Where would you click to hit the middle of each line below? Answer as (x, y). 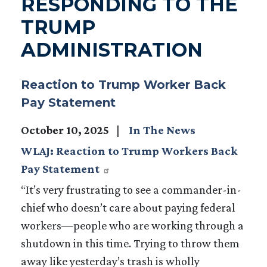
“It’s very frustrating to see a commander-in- (131, 189)
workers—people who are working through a (132, 225)
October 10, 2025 (66, 130)
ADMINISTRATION (112, 49)
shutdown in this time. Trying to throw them (130, 243)
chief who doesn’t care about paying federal (128, 207)
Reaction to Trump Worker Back (123, 84)
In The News (162, 130)
